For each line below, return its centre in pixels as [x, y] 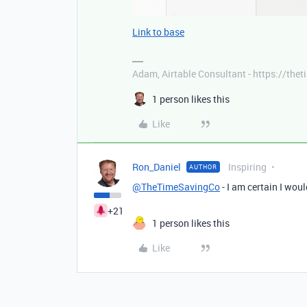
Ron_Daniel [157, 167]
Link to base [158, 32]
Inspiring [247, 167]
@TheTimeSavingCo [176, 187]
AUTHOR [203, 167]
